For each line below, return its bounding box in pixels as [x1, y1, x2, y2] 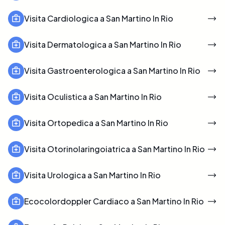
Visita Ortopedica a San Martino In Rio [24, 117, 168, 128]
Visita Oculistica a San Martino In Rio [24, 91, 162, 102]
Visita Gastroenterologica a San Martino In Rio [24, 65, 200, 76]
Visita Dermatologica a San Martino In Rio [24, 39, 181, 50]
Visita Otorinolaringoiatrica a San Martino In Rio [24, 143, 205, 154]
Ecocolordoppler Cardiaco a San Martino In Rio [24, 195, 204, 206]
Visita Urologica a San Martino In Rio [24, 169, 161, 180]
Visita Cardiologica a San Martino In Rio [24, 13, 173, 24]
